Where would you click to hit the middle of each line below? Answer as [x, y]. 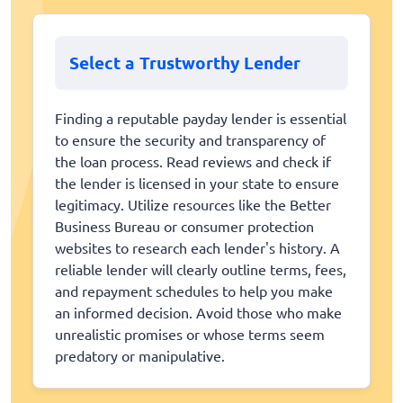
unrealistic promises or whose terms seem [190, 334]
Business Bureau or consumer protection [184, 226]
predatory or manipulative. [140, 356]
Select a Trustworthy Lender [185, 63]
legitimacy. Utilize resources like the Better [193, 205]
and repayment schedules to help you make [194, 291]
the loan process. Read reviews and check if [193, 161]
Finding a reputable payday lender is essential [201, 118]
